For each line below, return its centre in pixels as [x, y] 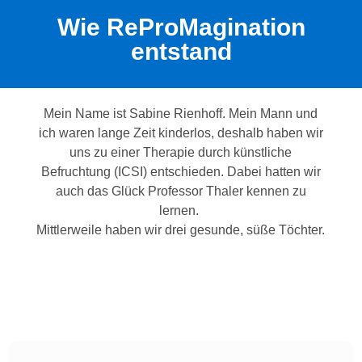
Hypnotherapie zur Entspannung [181, 309]
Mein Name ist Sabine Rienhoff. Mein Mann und [181, 113]
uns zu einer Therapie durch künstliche [181, 152]
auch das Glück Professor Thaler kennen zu [181, 191]
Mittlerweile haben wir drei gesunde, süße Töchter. [181, 229]
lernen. [181, 210]
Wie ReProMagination [181, 27]
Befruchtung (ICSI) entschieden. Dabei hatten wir [181, 171]
